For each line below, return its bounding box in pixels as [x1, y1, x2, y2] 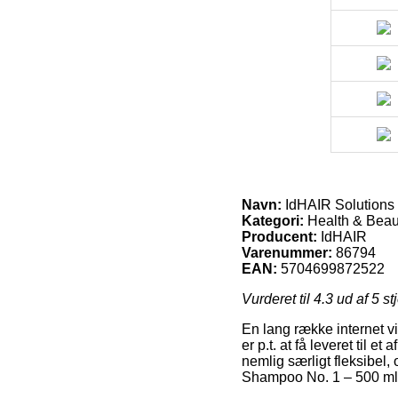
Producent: [242, 228, 317, 244]
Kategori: [242, 212, 304, 228]
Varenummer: [242, 244, 332, 260]
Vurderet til [242, 291, 314, 306]
